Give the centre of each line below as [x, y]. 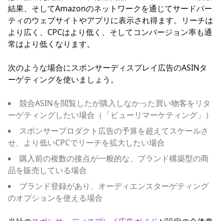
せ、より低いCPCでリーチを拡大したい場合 [86, 143]
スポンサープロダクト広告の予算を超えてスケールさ [114, 131]
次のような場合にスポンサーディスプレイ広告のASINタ [108, 68]
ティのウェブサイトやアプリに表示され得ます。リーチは [110, 20]
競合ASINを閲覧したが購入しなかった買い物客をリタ [115, 103]
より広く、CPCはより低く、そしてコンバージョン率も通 [110, 32]
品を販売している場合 [47, 170]
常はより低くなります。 [51, 44]
